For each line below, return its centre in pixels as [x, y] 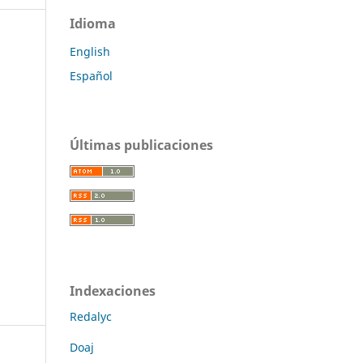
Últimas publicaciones [141, 145]
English [90, 51]
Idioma [93, 23]
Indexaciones [113, 290]
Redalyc [91, 316]
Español [91, 75]
